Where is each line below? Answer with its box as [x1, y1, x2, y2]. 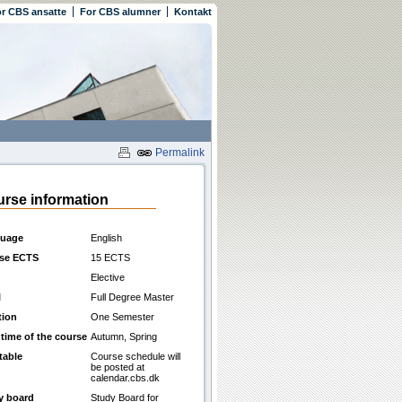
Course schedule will [91, 351, 180, 362]
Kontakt [174, 6, 212, 17]
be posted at [91, 362, 144, 372]
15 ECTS [91, 252, 130, 263]
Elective [91, 272, 125, 283]
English [91, 232, 122, 243]
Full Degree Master [91, 292, 174, 302]
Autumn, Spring [91, 331, 157, 342]
